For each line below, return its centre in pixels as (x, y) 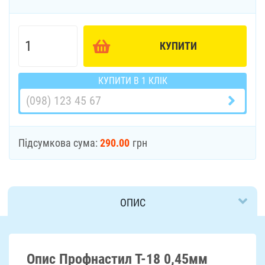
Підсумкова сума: (59, 143)
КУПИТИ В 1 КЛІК (132, 81)
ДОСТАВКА (132, 235)
